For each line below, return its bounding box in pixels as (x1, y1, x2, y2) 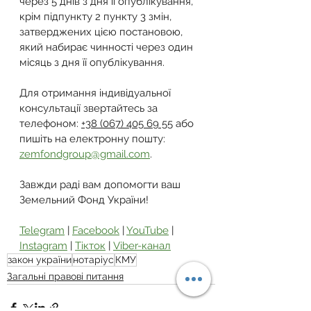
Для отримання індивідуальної (19, 87, 174, 99)
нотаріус (73, 254, 114, 265)
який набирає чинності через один (19, 41, 196, 53)
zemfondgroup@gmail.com (19, 148, 150, 160)
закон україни (8, 254, 72, 265)
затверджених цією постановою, (19, 26, 185, 38)
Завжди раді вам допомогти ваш (19, 178, 183, 191)
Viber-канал (113, 239, 171, 252)
